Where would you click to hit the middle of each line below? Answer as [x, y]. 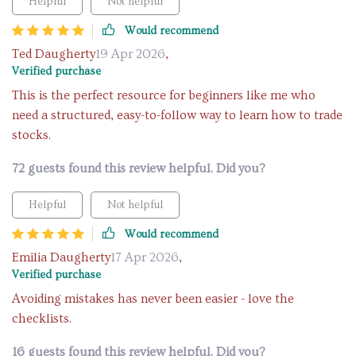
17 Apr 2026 [145, 257]
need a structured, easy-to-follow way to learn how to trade [177, 115]
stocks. [31, 135]
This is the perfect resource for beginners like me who [164, 95]
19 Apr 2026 [130, 54]
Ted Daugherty [54, 54]
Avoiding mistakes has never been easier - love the [153, 299]
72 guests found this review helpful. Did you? [139, 168]
